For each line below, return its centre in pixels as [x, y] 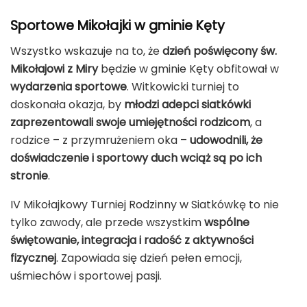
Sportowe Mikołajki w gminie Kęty [118, 26]
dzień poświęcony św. [220, 51]
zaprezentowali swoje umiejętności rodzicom [130, 122]
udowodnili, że [226, 140]
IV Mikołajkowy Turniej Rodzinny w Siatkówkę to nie [145, 204]
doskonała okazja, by [67, 104]
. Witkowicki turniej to [183, 86]
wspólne [227, 222]
